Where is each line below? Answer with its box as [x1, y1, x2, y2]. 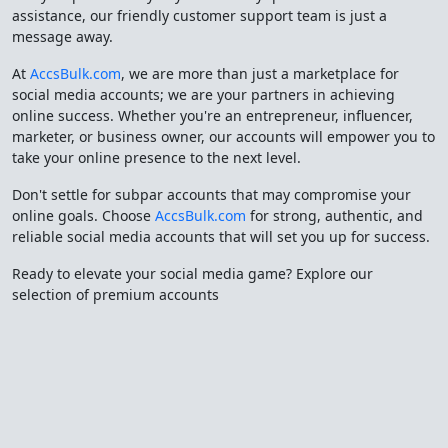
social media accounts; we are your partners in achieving [12, 85, 395, 104]
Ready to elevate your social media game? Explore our [12, 264, 373, 283]
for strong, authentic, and [246, 206, 423, 225]
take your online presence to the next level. [12, 148, 301, 167]
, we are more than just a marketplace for [121, 64, 399, 83]
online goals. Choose [12, 206, 155, 225]
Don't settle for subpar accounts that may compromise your [12, 185, 411, 204]
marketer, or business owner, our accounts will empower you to [12, 127, 435, 146]
